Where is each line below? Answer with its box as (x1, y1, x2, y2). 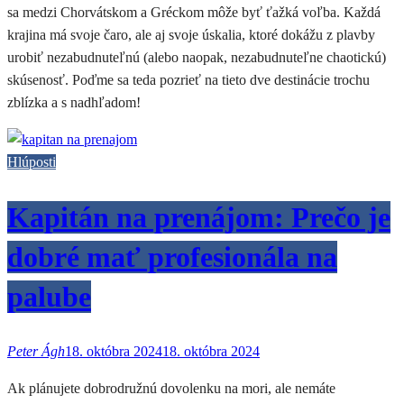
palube (7, 280, 91, 313)
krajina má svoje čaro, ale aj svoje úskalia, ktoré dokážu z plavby (7, 26, 375, 42)
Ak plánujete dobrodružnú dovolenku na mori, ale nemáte (7, 381, 335, 397)
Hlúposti (7, 153, 56, 170)
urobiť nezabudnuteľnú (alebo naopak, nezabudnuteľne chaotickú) (7, 49, 386, 65)
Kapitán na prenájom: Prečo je (7, 200, 390, 234)
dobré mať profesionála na (7, 240, 337, 273)
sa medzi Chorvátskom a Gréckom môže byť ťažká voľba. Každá (7, 4, 381, 20)
